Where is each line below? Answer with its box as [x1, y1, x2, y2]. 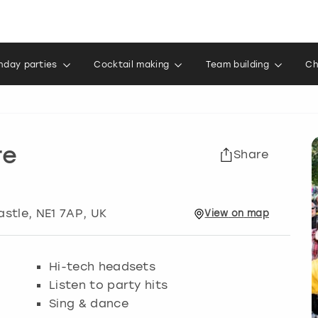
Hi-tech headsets [49, 259, 156, 274]
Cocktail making [94, 60, 170, 70]
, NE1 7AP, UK [28, 207, 107, 220]
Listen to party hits [49, 278, 168, 292]
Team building [205, 60, 269, 70]
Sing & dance [49, 296, 128, 311]
